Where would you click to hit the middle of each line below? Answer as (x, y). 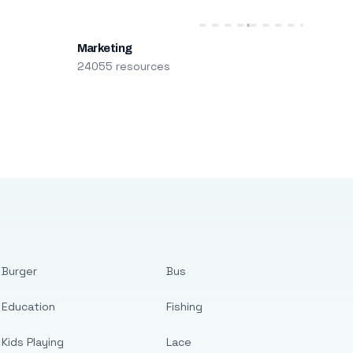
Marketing (104, 48)
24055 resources (123, 66)
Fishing (185, 307)
